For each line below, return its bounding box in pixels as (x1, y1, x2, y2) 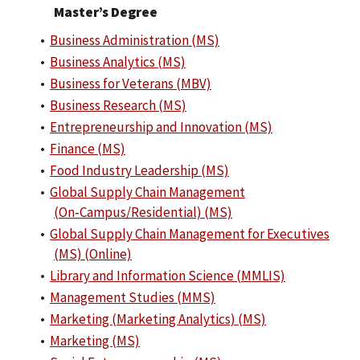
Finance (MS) (50, 140, 125, 157)
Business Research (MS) (50, 96, 186, 114)
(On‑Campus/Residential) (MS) (54, 203, 232, 221)
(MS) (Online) (54, 245, 132, 263)
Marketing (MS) (50, 332, 140, 350)
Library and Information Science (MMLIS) (50, 267, 285, 284)
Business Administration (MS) (50, 31, 219, 49)
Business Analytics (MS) (50, 53, 186, 71)
